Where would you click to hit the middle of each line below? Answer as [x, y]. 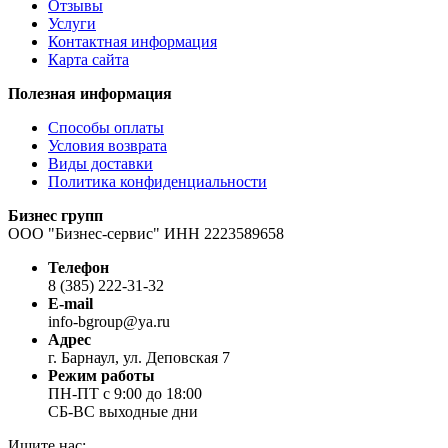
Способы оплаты [106, 127]
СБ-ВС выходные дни [123, 411]
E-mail [70, 303]
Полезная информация [90, 93]
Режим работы [101, 375]
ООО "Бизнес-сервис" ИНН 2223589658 [146, 233]
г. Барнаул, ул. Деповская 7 [139, 357]
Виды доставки [100, 163]
